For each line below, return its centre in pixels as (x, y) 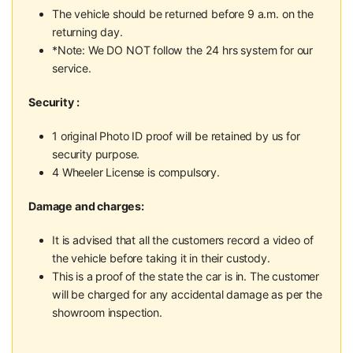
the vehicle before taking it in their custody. (161, 258)
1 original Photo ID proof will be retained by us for (176, 136)
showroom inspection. (107, 313)
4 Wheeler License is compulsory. (136, 173)
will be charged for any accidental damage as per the (187, 295)
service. (72, 69)
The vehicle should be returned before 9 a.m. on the (183, 14)
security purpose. (96, 154)
